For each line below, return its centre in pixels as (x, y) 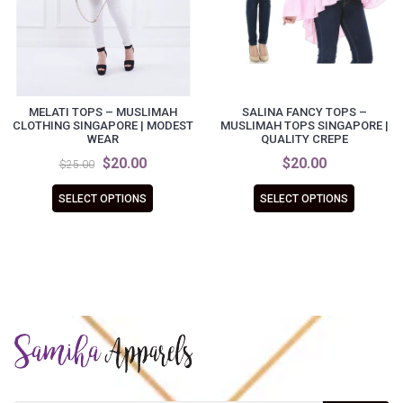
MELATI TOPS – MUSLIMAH (103, 112)
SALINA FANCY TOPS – (304, 112)
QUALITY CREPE (304, 139)
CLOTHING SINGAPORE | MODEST (103, 125)
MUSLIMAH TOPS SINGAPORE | (304, 125)
